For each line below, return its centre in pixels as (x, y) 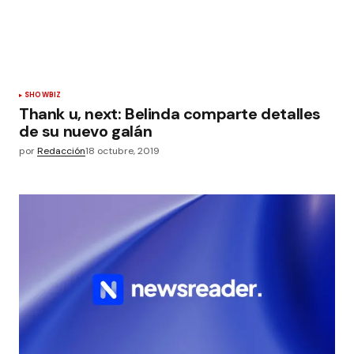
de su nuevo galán (86, 131)
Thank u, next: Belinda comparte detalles (170, 114)
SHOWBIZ (43, 95)
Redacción (61, 151)
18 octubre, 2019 (122, 151)
